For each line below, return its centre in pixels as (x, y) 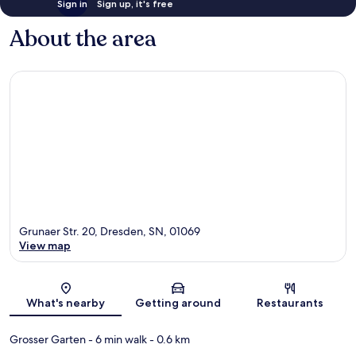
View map (45, 246)
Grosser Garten (48, 340)
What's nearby (66, 303)
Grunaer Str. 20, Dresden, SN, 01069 (110, 232)
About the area (83, 39)
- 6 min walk (116, 340)
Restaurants (290, 303)
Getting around (178, 303)
